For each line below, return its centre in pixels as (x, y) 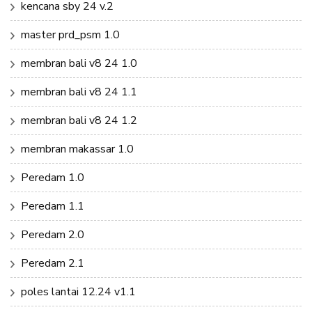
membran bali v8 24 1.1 (79, 92)
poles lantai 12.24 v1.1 (78, 291)
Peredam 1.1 (53, 206)
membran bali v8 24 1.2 (79, 120)
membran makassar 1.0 (77, 149)
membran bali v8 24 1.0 (79, 63)
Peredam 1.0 (53, 177)
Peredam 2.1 (53, 263)
